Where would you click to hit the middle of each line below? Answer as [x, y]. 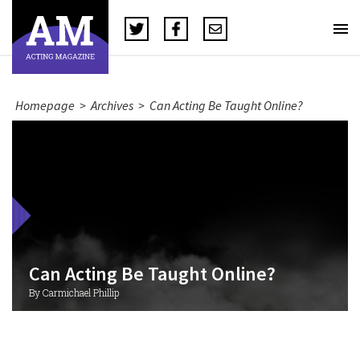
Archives [112, 105]
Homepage [45, 105]
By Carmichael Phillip [74, 292]
